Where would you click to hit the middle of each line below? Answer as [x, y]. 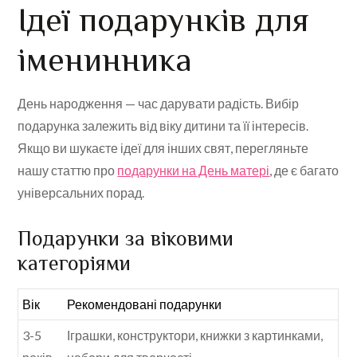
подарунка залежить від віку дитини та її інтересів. [163, 126]
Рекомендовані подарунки [145, 304]
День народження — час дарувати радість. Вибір [159, 104]
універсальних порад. [81, 193]
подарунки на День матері [194, 171]
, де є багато [304, 171]
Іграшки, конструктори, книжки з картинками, [195, 335]
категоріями [75, 264]
